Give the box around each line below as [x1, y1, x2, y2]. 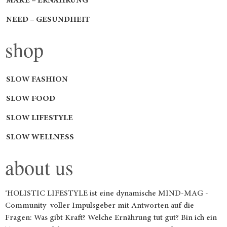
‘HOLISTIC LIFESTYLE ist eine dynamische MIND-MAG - [5, 190, 208, 198]
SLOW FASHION [6, 75, 68, 84]
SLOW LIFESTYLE [6, 114, 73, 123]
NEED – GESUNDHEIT [6, 16, 90, 24]
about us [5, 154, 73, 181]
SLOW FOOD [6, 95, 55, 103]
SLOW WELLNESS [6, 133, 74, 142]
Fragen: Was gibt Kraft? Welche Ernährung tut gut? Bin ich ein [5, 214, 217, 222]
